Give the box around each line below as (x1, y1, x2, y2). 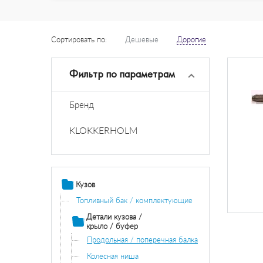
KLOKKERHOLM (69, 124, 138, 136)
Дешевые (125, 35, 159, 44)
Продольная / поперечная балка (87, 235, 198, 245)
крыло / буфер (86, 221, 138, 231)
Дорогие (177, 35, 206, 44)
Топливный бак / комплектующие (76, 195, 193, 205)
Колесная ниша (87, 251, 139, 261)
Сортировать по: (51, 35, 107, 44)
